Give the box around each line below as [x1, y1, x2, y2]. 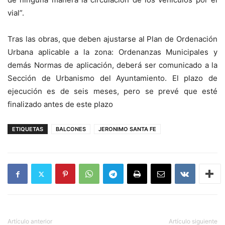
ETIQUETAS [12, 126, 43, 133]
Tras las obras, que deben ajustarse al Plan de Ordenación [8, 34, 217, 44]
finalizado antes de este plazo [8, 99, 113, 109]
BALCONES [56, 126, 86, 133]
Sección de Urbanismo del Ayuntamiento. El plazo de [8, 73, 217, 83]
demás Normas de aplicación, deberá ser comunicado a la [8, 60, 217, 70]
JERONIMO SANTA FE [98, 126, 156, 133]
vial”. [8, 8, 24, 18]
